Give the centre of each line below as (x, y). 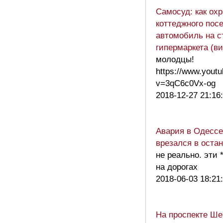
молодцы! (175, 60)
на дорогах (177, 167)
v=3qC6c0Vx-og (188, 84)
